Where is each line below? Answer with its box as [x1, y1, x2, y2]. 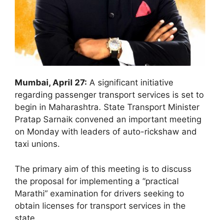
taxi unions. [15, 139, 60, 149]
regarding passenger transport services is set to [15, 90, 204, 100]
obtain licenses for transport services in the [15, 200, 186, 211]
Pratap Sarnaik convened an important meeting [15, 114, 201, 125]
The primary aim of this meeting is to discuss [15, 164, 192, 174]
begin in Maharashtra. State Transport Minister [15, 102, 199, 112]
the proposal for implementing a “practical [15, 176, 179, 186]
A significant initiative [87, 78, 173, 88]
